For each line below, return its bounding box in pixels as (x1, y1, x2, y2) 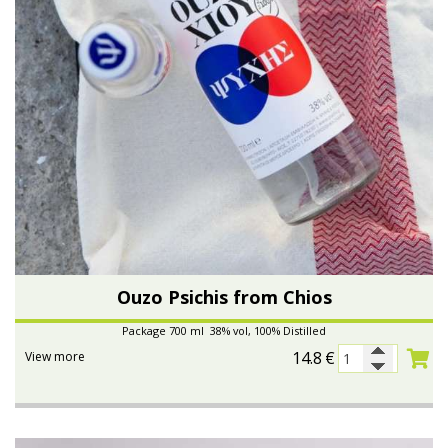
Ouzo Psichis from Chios (116, 285, 332, 310)
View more (25, 348, 85, 366)
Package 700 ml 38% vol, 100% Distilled (122, 323, 326, 339)
